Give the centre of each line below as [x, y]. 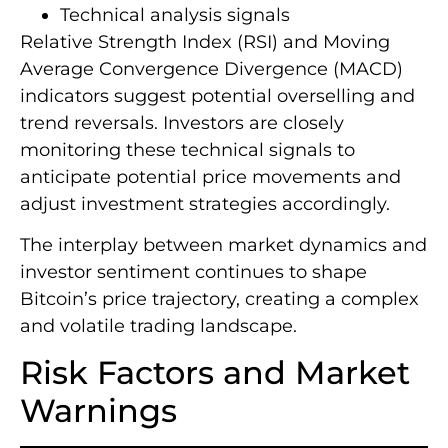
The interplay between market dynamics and [223, 245]
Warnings [98, 411]
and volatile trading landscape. [158, 326]
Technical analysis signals [175, 14]
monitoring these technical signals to [187, 149]
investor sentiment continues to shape [193, 272]
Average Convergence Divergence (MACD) [211, 68]
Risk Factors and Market [215, 373]
